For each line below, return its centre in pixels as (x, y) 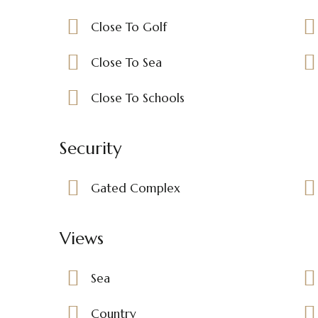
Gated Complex (136, 188)
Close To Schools (138, 98)
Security (91, 148)
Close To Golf (129, 27)
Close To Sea (126, 62)
